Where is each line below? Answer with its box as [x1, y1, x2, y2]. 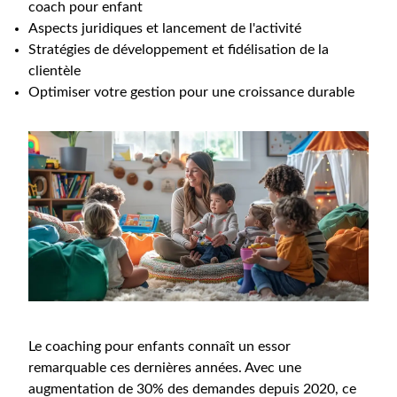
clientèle [28, 64, 81, 78]
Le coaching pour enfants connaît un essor [28, 339, 291, 354]
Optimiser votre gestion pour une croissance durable [28, 85, 354, 99]
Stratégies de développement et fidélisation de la [28, 43, 329, 57]
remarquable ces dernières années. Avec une [28, 361, 301, 375]
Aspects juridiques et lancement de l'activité [28, 21, 301, 35]
